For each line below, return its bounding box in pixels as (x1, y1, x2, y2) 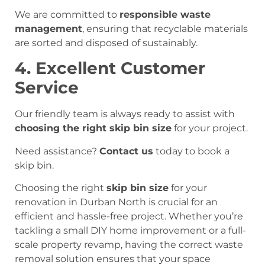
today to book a (153, 145, 230, 157)
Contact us (99, 145, 153, 157)
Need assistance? (15, 145, 99, 157)
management (15, 22, 82, 34)
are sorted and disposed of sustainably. (15, 37, 198, 49)
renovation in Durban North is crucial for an (15, 196, 218, 208)
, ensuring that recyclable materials (82, 22, 248, 34)
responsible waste (119, 8, 211, 20)
